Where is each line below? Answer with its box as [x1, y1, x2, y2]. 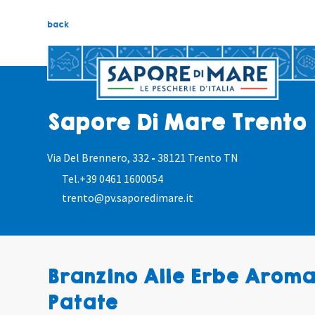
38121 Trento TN [157, 150, 239, 165]
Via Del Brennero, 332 [47, 150, 152, 165]
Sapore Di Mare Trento [47, 108, 307, 138]
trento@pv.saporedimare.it [62, 191, 194, 205]
